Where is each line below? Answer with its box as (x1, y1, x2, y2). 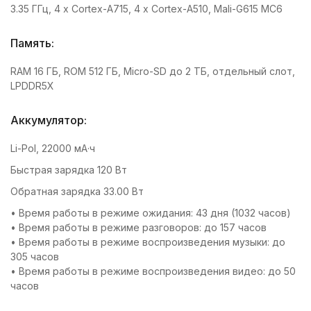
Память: (10, 35, 54, 50)
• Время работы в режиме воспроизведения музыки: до (10, 235, 285, 248)
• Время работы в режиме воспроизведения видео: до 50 (10, 264, 296, 277)
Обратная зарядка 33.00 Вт (10, 185, 144, 197)
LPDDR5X (10, 79, 54, 92)
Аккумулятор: (10, 112, 87, 127)
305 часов (10, 250, 59, 262)
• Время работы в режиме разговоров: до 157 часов (10, 221, 267, 233)
